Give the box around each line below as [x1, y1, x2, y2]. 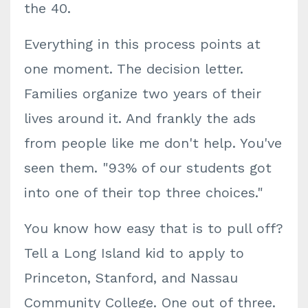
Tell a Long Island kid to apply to [24, 245, 244, 261]
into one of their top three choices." [24, 184, 263, 201]
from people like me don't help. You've [24, 135, 282, 151]
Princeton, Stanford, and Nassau [24, 269, 238, 286]
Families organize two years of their [24, 85, 261, 102]
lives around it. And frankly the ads [24, 110, 256, 126]
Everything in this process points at [24, 36, 261, 52]
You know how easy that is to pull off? [24, 220, 283, 236]
